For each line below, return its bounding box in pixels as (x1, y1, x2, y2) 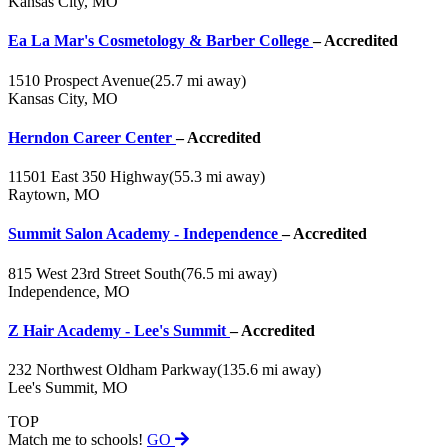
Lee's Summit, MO (8, 379, 128, 397)
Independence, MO (8, 282, 130, 300)
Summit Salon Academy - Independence (8, 225, 282, 243)
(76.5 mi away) (181, 264, 277, 282)
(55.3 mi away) (169, 168, 265, 186)
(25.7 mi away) (150, 71, 246, 89)
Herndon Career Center (8, 128, 176, 146)
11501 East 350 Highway (8, 168, 169, 186)
